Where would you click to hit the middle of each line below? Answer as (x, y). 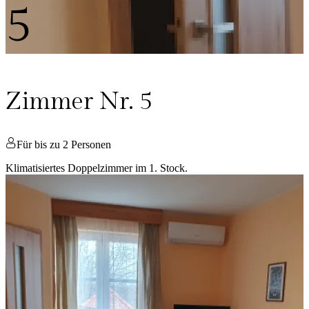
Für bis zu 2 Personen (64, 145)
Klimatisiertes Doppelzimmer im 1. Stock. (97, 168)
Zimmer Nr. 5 (79, 102)
